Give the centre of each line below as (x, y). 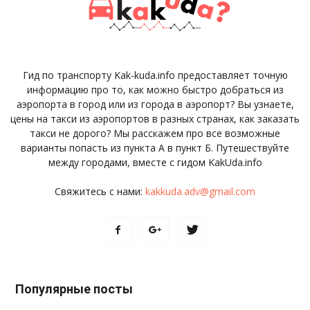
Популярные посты (74, 289)
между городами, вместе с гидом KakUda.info (155, 162)
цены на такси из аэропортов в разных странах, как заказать (155, 118)
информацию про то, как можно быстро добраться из (155, 89)
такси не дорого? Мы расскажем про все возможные (155, 133)
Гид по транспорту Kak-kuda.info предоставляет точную (155, 75)
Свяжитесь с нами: (100, 191)
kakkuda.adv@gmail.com (200, 191)
